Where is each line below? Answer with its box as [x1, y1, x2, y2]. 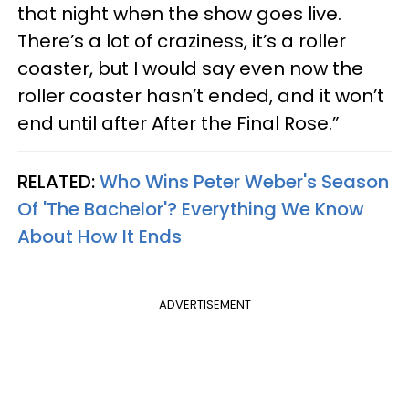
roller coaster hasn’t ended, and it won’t [17, 83, 384, 110]
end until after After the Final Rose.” [17, 110, 340, 137]
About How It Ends [17, 224, 182, 250]
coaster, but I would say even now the [17, 56, 363, 82]
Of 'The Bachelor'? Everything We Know [17, 196, 364, 223]
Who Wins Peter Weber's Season [100, 169, 389, 195]
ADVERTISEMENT [158, 296, 251, 314]
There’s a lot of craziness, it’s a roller [17, 28, 346, 55]
